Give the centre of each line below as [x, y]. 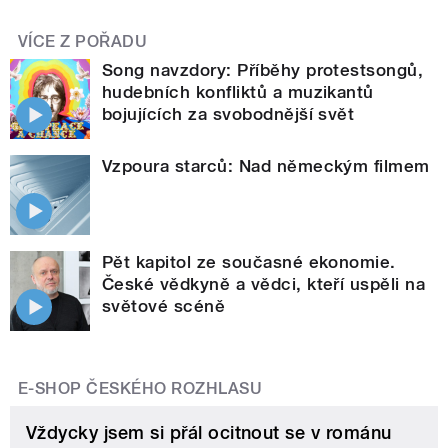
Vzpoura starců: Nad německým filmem [266, 165]
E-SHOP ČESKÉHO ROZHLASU [140, 388]
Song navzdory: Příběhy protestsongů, [263, 69]
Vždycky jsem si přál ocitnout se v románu [209, 432]
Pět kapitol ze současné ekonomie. [249, 261]
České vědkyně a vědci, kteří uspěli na [264, 283]
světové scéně [164, 305]
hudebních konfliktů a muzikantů [238, 91]
